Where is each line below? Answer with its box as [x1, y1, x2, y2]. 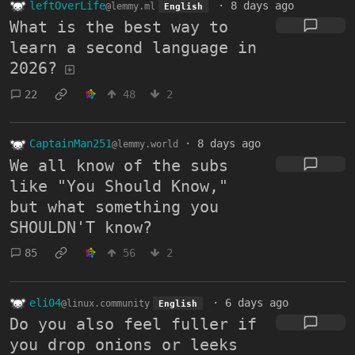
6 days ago [224, 296, 288, 309]
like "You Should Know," [10, 176, 228, 196]
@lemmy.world [112, 139, 178, 151]
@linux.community [61, 297, 150, 309]
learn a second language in [10, 38, 257, 58]
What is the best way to [10, 17, 228, 37]
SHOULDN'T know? [10, 217, 152, 237]
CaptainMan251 [29, 137, 112, 151]
